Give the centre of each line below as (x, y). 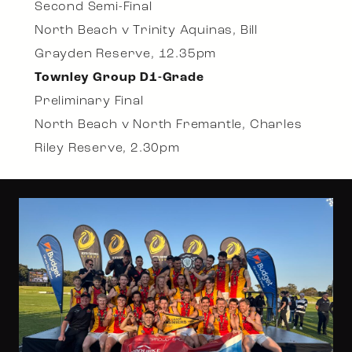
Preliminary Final (89, 102)
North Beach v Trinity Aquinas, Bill (146, 31)
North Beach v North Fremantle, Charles (169, 125)
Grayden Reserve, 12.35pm (126, 55)
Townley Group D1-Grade (119, 78)
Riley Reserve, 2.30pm (107, 149)
